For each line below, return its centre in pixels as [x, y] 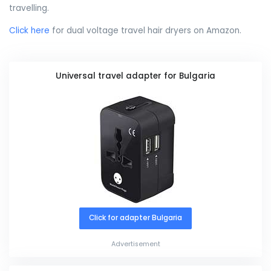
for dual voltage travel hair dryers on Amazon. [145, 30]
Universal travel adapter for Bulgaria [135, 76]
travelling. [29, 8]
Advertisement [135, 244]
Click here [29, 30]
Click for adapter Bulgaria [135, 218]
